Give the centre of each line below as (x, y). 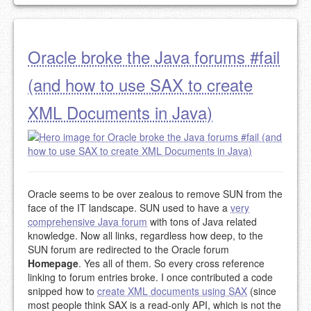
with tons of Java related (202, 222)
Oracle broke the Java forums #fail (154, 57)
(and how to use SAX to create (140, 85)
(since (262, 291)
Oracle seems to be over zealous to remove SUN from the (155, 194)
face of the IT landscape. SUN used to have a (129, 208)
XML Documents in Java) (120, 112)
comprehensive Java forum (87, 222)
